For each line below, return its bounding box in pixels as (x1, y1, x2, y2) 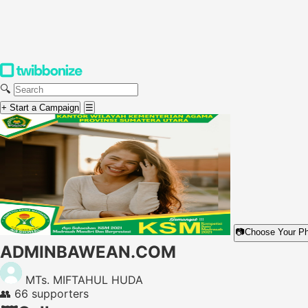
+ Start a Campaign (1, 102, 79, 113)
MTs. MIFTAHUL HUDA (25, 273, 143, 287)
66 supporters (14, 287, 89, 300)
